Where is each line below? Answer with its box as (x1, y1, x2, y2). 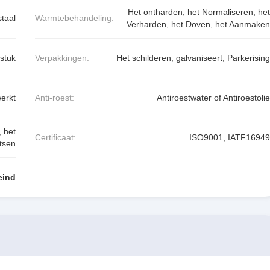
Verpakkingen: (35, 53, 90, 63)
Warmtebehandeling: (35, 13, 115, 23)
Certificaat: (35, 133, 77, 143)
